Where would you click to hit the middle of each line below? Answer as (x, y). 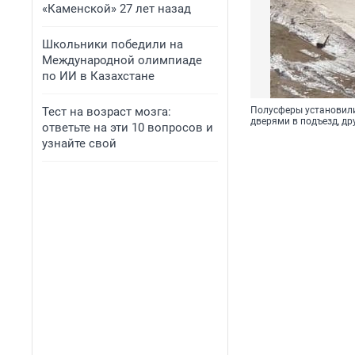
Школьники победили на (113, 44)
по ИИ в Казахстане (98, 76)
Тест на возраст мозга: (107, 112)
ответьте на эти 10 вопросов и (128, 128)
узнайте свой (79, 143)
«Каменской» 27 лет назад (116, 9)
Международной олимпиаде (122, 60)
